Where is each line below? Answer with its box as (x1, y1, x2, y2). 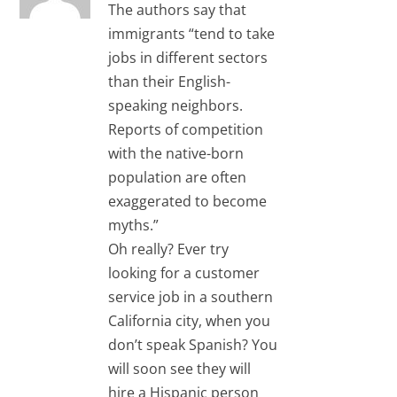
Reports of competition (108, 120, 264, 140)
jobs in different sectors (108, 48, 269, 68)
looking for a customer (108, 263, 261, 284)
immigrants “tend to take (108, 24, 276, 44)
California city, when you (108, 311, 271, 331)
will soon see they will (108, 359, 252, 379)
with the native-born (108, 144, 245, 164)
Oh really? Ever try (108, 239, 230, 260)
